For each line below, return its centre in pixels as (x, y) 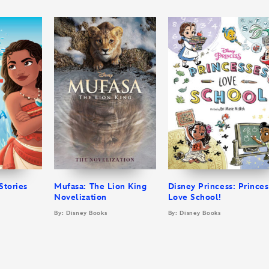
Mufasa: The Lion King (101, 186)
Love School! (195, 197)
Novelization (80, 197)
